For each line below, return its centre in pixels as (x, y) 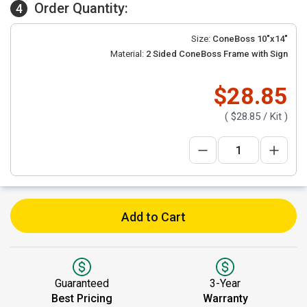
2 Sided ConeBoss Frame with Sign (216, 54)
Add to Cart (153, 217)
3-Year (225, 283)
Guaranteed (82, 283)
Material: (127, 54)
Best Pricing (82, 298)
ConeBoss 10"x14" (250, 39)
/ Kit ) (274, 116)
